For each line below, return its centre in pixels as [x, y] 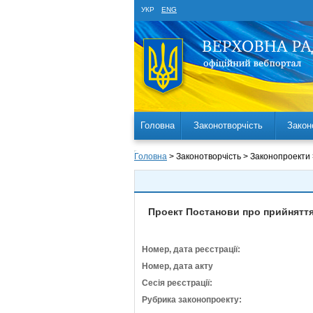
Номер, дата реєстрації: [191, 249]
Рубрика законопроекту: [192, 300]
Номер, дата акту [177, 266]
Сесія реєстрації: [177, 283]
